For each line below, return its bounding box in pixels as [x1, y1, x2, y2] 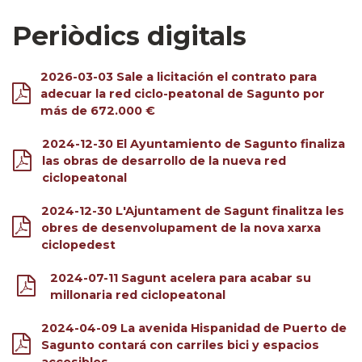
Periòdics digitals [12, 20, 246, 53]
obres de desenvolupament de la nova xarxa [40, 220, 321, 235]
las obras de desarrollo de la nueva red [41, 154, 286, 169]
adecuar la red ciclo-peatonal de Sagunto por [40, 86, 326, 102]
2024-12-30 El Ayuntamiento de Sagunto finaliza [41, 137, 345, 152]
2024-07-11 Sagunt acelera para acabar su [49, 270, 311, 285]
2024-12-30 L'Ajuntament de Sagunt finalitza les [40, 203, 344, 218]
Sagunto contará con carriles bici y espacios [41, 337, 320, 352]
